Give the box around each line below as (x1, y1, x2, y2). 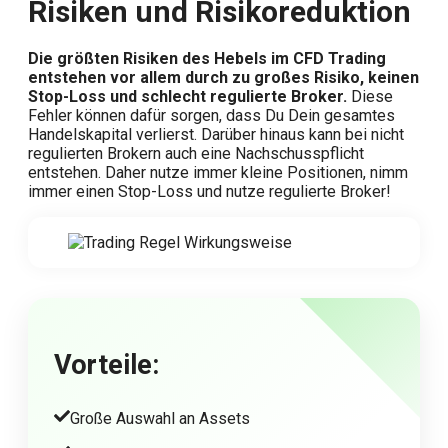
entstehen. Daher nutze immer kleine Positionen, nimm (28, 163, 408, 183)
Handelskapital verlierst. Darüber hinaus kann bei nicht (28, 125, 404, 145)
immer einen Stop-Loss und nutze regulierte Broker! (28, 182, 391, 202)
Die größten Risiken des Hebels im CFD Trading (28, 49, 386, 69)
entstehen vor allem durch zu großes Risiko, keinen (28, 68, 419, 88)
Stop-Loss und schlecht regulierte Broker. (28, 87, 347, 107)
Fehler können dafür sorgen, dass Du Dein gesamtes (28, 106, 395, 126)
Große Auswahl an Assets (70, 409, 250, 429)
